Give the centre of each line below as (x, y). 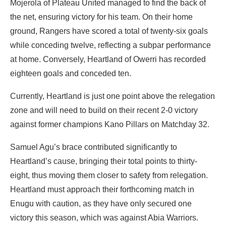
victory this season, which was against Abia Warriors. (104, 217)
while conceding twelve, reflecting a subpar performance (110, 45)
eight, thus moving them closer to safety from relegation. (109, 175)
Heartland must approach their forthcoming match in (102, 189)
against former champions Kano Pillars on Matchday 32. (110, 124)
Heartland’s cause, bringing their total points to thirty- (104, 161)
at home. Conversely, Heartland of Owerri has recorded (108, 59)
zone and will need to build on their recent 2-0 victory (104, 110)
